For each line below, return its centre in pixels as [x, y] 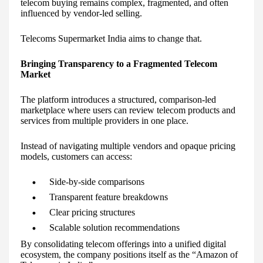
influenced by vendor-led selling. [81, 14]
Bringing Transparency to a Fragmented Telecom [119, 64]
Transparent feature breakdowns [109, 197]
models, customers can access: [76, 157]
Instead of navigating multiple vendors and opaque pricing [128, 146]
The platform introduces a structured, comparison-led [118, 100]
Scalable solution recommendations [114, 228]
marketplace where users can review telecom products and [128, 110]
